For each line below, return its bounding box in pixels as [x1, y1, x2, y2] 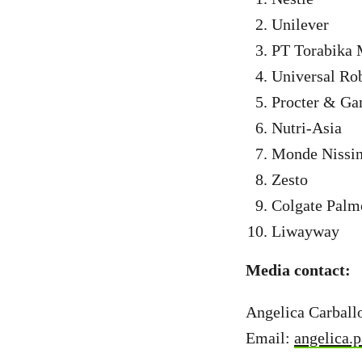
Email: [246, 329, 294, 347]
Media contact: [246, 261, 351, 279]
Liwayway [271, 222, 339, 240]
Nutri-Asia [271, 119, 342, 137]
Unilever [271, 15, 329, 33]
